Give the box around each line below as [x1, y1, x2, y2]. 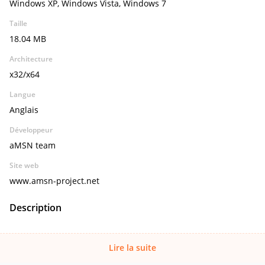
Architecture [9, 54, 53, 64]
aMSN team [9, 140, 56, 151]
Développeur [9, 125, 53, 135]
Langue [9, 89, 35, 99]
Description [9, 201, 62, 214]
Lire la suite [109, 242, 156, 253]
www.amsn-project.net [9, 175, 99, 186]
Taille [9, 18, 27, 28]
